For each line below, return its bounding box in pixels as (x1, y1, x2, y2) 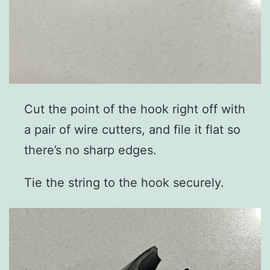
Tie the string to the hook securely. (24, 175, 224, 190)
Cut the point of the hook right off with (24, 101, 245, 116)
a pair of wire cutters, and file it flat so (24, 122, 240, 137)
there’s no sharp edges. (24, 142, 157, 157)
